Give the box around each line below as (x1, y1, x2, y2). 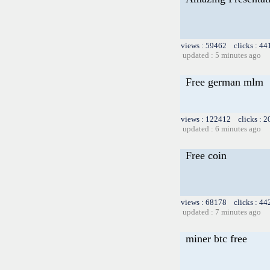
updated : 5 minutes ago (183, 50, 261, 60)
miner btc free (186, 232, 247, 245)
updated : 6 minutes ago (183, 124, 261, 133)
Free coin (186, 149, 227, 162)
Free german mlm (186, 75, 263, 88)
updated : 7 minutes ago (183, 207, 261, 216)
